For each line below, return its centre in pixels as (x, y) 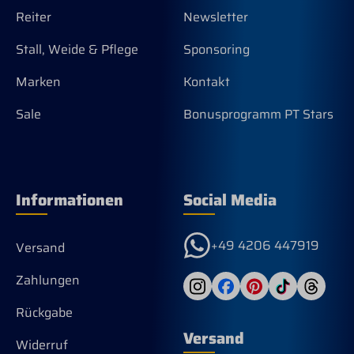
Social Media (230, 200)
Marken (38, 82)
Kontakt (207, 82)
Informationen (70, 200)
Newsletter (216, 17)
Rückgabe (44, 313)
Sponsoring (217, 50)
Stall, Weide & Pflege (77, 50)
